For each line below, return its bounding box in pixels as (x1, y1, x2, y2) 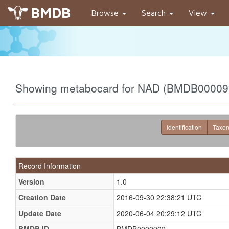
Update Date (18, 208, 61, 218)
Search (142, 8, 168, 17)
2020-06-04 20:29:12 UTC (117, 208, 201, 218)
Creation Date (18, 192, 66, 202)
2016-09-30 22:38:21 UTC (117, 192, 201, 202)
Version (18, 176, 44, 187)
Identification (167, 123, 202, 131)
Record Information (18, 161, 81, 171)
